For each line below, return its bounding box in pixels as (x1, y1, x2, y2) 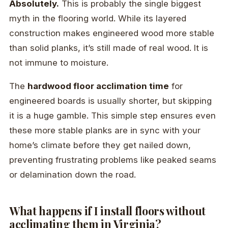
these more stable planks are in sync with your (9, 125, 201, 135)
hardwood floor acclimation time (27, 80, 169, 91)
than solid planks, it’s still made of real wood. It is (9, 42, 208, 53)
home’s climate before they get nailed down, (9, 139, 191, 150)
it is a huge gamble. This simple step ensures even (9, 110, 216, 121)
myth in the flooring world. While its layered (9, 13, 186, 23)
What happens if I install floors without (9, 203, 206, 218)
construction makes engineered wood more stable (9, 27, 214, 38)
